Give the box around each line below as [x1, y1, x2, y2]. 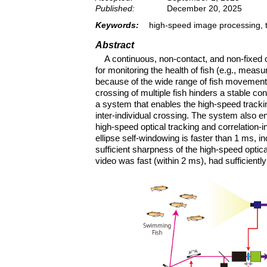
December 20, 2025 [167, 4, 242, 14]
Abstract [95, 40, 134, 51]
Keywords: [95, 20, 139, 30]
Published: [95, 4, 135, 14]
